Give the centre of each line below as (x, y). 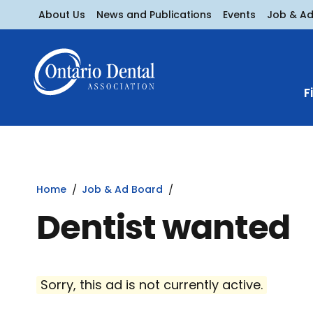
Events (239, 14)
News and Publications (154, 14)
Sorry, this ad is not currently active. (152, 285)
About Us (62, 14)
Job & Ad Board (122, 189)
